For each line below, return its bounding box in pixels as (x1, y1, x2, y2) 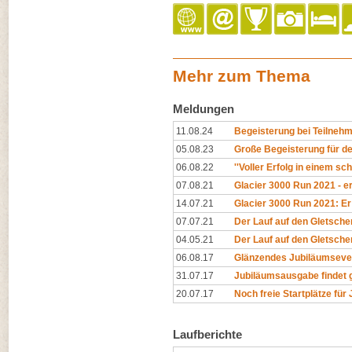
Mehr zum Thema (173, 67, 310, 85)
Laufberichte (173, 328, 242, 341)
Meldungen (173, 102, 234, 115)
